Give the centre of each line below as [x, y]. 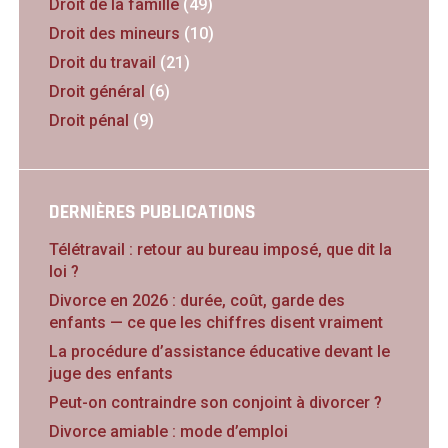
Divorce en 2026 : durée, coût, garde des [196, 301]
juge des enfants [110, 374]
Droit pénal [88, 121]
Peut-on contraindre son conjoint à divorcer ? [215, 403]
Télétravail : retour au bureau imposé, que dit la [220, 250]
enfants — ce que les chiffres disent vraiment [215, 323]
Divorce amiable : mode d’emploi [168, 432]
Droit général [96, 92]
